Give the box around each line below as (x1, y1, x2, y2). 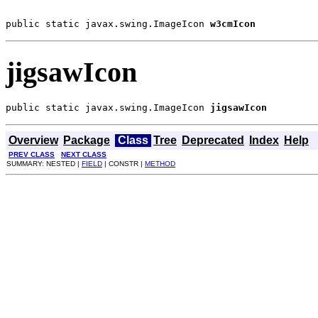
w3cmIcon (210, 18, 256, 30)
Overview (9, 133, 58, 146)
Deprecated (182, 133, 244, 146)
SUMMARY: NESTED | (6, 159, 82, 168)
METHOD (145, 159, 175, 168)
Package (63, 133, 110, 146)
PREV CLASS (9, 150, 55, 158)
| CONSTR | (102, 159, 145, 168)
